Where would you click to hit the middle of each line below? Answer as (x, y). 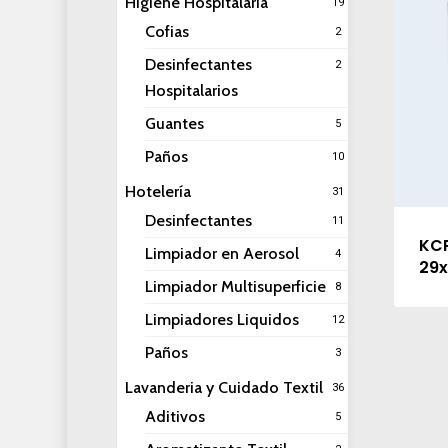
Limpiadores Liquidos (221, 319)
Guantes (174, 123)
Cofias (166, 31)
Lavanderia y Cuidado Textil (223, 387)
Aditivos (174, 416)
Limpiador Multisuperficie (235, 286)
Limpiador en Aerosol (221, 253)
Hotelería (157, 191)
